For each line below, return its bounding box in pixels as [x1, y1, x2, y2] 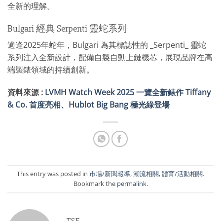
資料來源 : [7, 87, 45, 98]
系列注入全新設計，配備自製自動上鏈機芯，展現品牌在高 [7, 52, 213, 63]
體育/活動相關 [162, 169, 203, 179]
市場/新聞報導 [89, 169, 130, 179]
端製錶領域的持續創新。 [7, 64, 94, 75]
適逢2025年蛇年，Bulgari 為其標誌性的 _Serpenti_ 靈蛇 [7, 39, 206, 51]
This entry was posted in [17, 169, 89, 179]
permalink [116, 179, 147, 188]
